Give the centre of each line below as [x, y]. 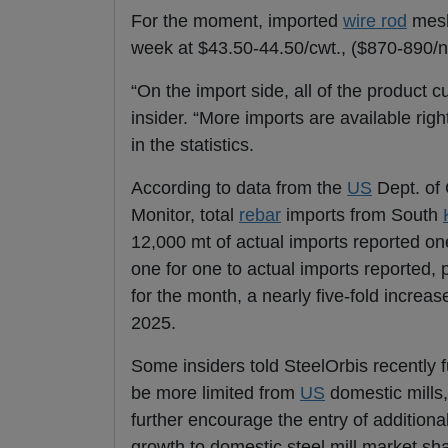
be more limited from [215, 393]
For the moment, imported [237, 21]
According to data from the [239, 188]
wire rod [375, 21]
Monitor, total [185, 215]
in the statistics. [192, 145]
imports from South [362, 215]
